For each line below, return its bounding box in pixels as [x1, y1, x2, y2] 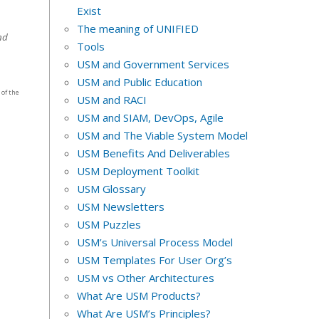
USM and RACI [76, 93, 147, 108]
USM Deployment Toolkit [76, 164, 199, 179]
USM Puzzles [76, 217, 141, 232]
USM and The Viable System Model [76, 128, 248, 143]
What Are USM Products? [76, 288, 201, 303]
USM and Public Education [76, 75, 202, 90]
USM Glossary [76, 182, 146, 197]
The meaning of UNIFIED [76, 21, 199, 36]
